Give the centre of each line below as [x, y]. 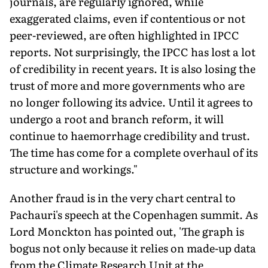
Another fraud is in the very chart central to [123, 197]
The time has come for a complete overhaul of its [134, 152]
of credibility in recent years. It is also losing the [133, 68]
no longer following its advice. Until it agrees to [131, 102]
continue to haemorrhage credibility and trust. [130, 135]
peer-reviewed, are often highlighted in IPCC [124, 35]
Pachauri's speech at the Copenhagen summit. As [134, 214]
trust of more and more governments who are [127, 85]
